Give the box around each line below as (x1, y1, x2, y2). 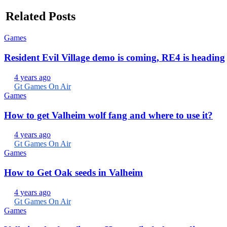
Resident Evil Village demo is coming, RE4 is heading (4, 52, 225, 63)
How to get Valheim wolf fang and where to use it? (4, 109, 213, 121)
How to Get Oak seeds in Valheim (4, 167, 143, 178)
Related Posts (6, 10, 75, 23)
